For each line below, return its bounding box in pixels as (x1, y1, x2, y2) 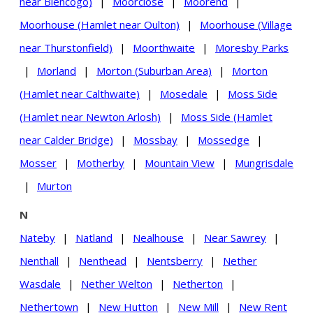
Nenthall (20, 253, 59, 268)
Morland (37, 63, 76, 78)
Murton (37, 178, 72, 193)
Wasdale (20, 276, 61, 291)
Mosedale (160, 86, 208, 101)
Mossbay (133, 132, 177, 147)
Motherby (77, 155, 124, 170)
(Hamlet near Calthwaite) (20, 86, 140, 101)
